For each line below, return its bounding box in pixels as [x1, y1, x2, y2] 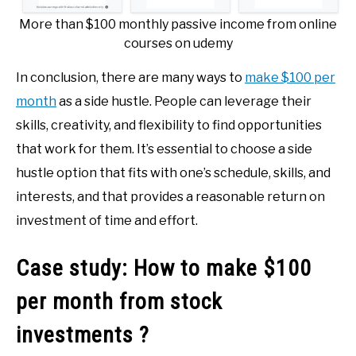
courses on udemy [123, 36, 233, 52]
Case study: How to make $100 [16, 254, 311, 281]
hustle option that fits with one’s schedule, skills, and [16, 165, 331, 181]
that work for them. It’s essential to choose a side [16, 141, 312, 157]
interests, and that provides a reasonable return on [16, 189, 325, 205]
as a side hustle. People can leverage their [56, 94, 311, 110]
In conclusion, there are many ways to [16, 70, 245, 86]
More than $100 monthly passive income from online [19, 17, 337, 33]
